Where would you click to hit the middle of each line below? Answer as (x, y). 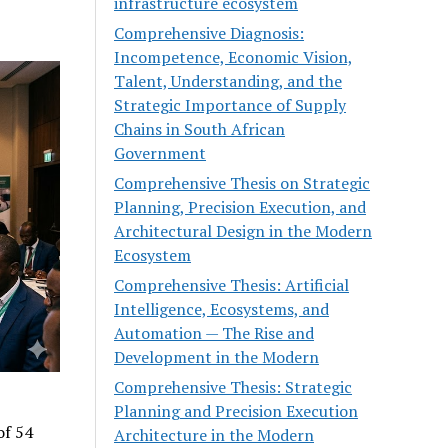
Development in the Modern (217, 357)
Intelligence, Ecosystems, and (222, 309)
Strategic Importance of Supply (230, 105)
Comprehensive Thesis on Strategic (242, 183)
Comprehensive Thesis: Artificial (232, 285)
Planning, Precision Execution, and (240, 207)
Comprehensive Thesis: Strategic (233, 387)
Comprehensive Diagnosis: (209, 33)
